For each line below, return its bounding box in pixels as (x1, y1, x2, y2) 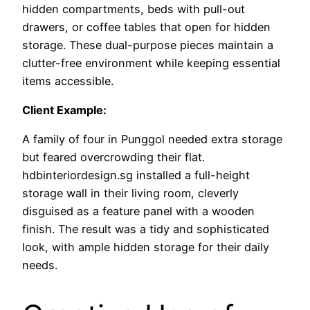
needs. (22, 258, 57, 273)
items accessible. (22, 73, 113, 88)
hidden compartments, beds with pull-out (22, 1, 245, 16)
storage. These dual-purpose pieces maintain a (22, 37, 273, 52)
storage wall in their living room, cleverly (22, 186, 239, 201)
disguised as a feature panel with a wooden (22, 204, 255, 219)
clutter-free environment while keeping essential (22, 55, 280, 70)
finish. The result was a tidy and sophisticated (22, 222, 269, 237)
